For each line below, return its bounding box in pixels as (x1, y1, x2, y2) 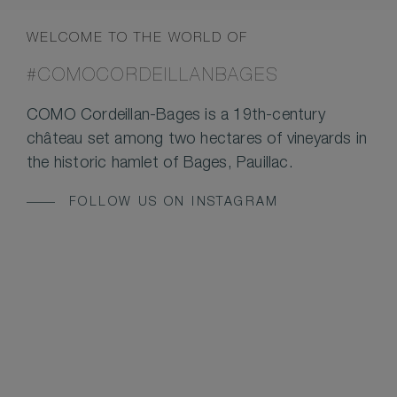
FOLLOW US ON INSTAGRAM (69, 197, 279, 210)
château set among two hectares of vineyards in (27, 132, 368, 149)
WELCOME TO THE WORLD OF (27, 32, 248, 46)
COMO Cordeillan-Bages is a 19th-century (27, 108, 325, 125)
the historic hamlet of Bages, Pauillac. (27, 156, 293, 173)
